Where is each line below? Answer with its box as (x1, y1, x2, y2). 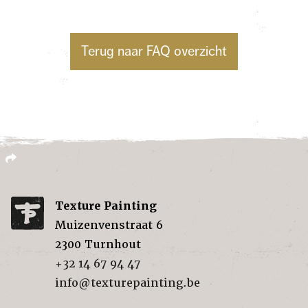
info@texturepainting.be (55, 276, 200, 290)
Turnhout (85, 237, 141, 252)
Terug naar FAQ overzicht (81, 43, 227, 60)
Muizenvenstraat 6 (55, 218, 163, 232)
